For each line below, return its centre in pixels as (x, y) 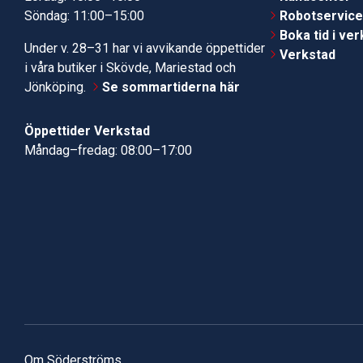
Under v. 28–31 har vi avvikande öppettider (145, 49)
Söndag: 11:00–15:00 (84, 16)
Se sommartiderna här (171, 88)
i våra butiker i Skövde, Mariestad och (130, 68)
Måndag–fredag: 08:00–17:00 (108, 151)
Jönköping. (57, 88)
